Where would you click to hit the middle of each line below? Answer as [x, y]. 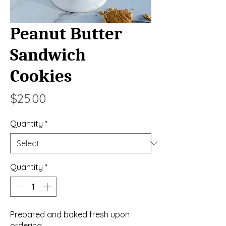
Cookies [41, 76]
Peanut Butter [66, 34]
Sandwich [48, 55]
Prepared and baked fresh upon [70, 215]
